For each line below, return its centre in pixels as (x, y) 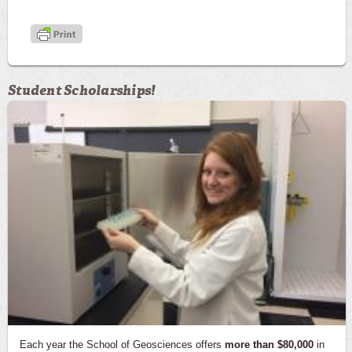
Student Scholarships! (82, 90)
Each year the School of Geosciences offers (122, 344)
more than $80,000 (269, 344)
